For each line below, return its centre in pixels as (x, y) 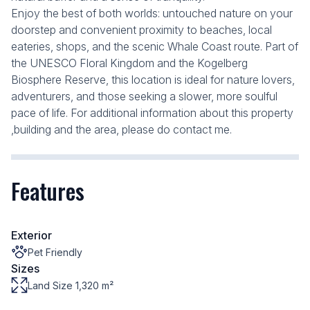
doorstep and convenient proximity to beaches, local (142, 30)
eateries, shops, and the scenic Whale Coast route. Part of (155, 46)
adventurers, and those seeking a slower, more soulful (144, 96)
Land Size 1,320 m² (71, 285)
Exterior (31, 235)
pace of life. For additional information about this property (152, 113)
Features (48, 191)
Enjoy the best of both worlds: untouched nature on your (152, 13)
